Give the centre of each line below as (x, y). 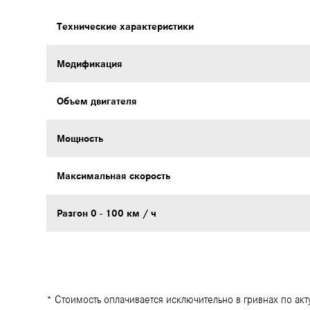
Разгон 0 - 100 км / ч (107, 213)
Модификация (90, 64)
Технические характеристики (126, 27)
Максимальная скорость (114, 176)
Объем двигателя (97, 101)
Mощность (80, 139)
